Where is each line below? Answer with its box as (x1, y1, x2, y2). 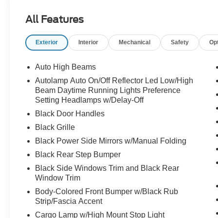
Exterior (36, 39, 58, 46)
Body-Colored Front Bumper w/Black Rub (35, 187, 179, 196)
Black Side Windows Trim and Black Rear (35, 164, 180, 173)
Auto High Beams (35, 63, 96, 72)
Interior (78, 39, 99, 46)
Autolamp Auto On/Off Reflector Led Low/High (35, 76, 194, 85)
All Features (25, 14, 84, 26)
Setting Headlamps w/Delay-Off (35, 96, 144, 105)
